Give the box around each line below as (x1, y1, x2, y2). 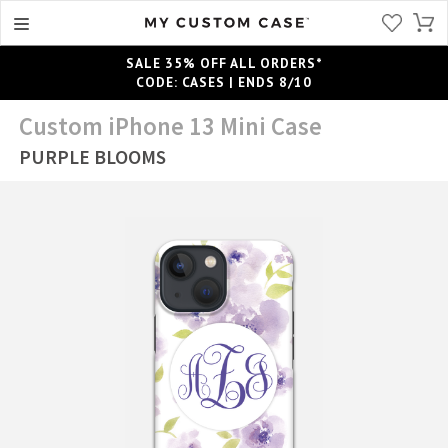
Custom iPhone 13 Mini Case (19, 110, 323, 142)
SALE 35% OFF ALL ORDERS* (125, 53, 323, 72)
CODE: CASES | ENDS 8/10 (136, 72, 312, 91)
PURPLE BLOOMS (19, 144, 167, 169)
